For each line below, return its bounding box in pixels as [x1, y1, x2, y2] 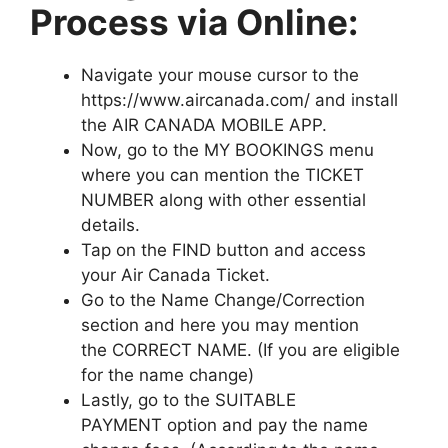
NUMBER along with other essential [81, 190, 366, 210]
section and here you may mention [81, 315, 359, 335]
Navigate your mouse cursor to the [81, 65, 359, 85]
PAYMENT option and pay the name [81, 415, 368, 435]
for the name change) [81, 365, 254, 385]
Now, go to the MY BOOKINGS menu [81, 140, 374, 160]
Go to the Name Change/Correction [81, 290, 365, 310]
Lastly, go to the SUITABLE [81, 390, 296, 410]
